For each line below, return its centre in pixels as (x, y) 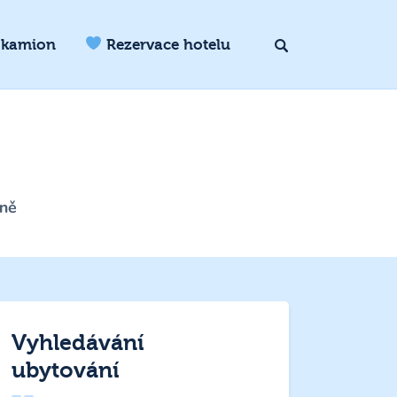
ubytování (66, 370)
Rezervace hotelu (166, 44)
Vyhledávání (78, 343)
